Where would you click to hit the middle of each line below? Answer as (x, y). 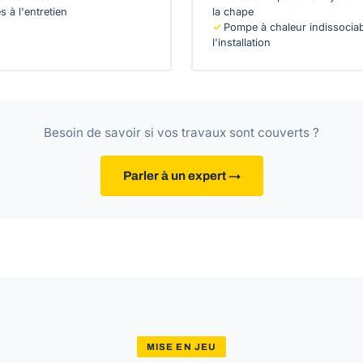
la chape (233, 12)
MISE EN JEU (181, 347)
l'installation (241, 43)
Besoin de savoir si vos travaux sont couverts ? (181, 132)
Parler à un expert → (181, 176)
